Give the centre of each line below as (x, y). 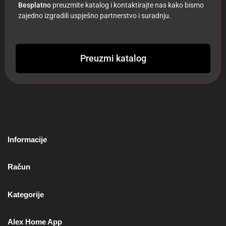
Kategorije (26, 194)
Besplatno (35, 5)
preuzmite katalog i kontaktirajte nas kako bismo (127, 5)
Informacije (27, 139)
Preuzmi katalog (113, 58)
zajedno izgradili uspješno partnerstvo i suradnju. (95, 16)
